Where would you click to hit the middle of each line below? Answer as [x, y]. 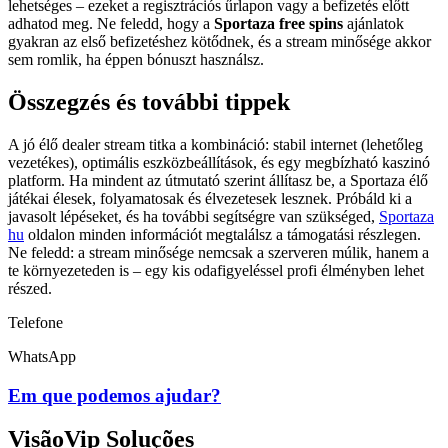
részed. [30, 288]
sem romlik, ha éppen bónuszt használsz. [136, 59]
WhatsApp [42, 356]
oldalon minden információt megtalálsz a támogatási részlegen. [222, 234]
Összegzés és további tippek [149, 101]
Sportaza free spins [278, 23]
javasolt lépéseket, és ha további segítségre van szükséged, [193, 216]
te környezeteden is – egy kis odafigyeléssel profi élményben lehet [216, 270]
